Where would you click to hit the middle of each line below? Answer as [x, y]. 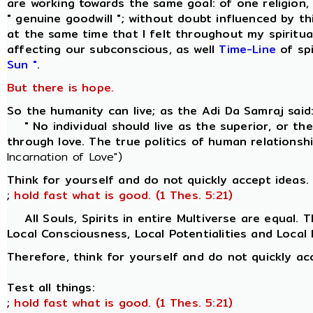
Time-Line [247, 49]
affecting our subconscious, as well [113, 49]
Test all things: [51, 287]
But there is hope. [61, 88]
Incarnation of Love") [65, 157]
